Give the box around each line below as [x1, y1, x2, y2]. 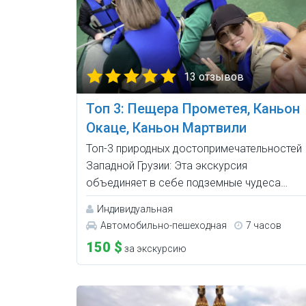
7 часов [246, 219, 281, 231]
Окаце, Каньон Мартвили [86, 119, 247, 136]
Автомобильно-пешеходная [100, 219, 227, 231]
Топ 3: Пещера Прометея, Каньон [86, 100, 300, 117]
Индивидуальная [97, 203, 173, 214]
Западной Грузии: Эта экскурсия [86, 158, 247, 172]
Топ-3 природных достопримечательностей [86, 141, 302, 155]
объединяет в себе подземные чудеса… [86, 176, 288, 189]
